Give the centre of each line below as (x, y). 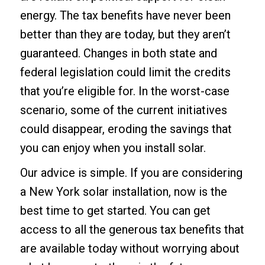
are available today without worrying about (130, 248)
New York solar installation (98, 191)
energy (37, 15)
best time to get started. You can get (115, 210)
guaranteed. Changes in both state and (118, 53)
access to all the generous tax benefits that (132, 229)
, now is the (198, 191)
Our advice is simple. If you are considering (131, 172)
